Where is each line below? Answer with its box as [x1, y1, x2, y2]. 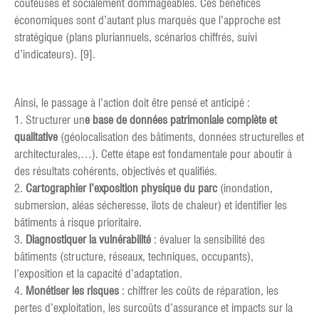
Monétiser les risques [26, 284, 119, 298]
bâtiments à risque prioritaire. [14, 216, 142, 230]
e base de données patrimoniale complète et [85, 113, 277, 127]
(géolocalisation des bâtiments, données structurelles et [58, 130, 304, 145]
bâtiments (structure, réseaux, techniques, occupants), [14, 250, 253, 264]
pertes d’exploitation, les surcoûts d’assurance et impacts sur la [14, 301, 293, 315]
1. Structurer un [14, 113, 85, 127]
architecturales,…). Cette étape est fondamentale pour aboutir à [14, 147, 292, 162]
